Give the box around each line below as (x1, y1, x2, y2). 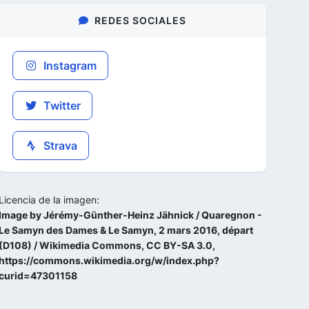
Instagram (41, 59, 97, 72)
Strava (41, 139, 77, 152)
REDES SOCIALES (94, 14, 186, 26)
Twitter (41, 99, 81, 112)
